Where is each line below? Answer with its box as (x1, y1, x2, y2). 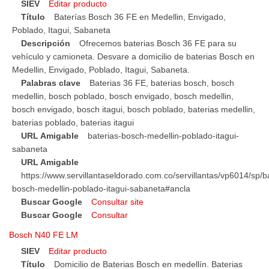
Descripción (21, 38, 70, 49)
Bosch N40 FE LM (9, 229, 78, 240)
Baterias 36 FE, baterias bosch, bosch (89, 78, 234, 88)
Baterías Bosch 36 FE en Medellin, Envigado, (54, 12, 226, 22)
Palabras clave (21, 78, 80, 88)
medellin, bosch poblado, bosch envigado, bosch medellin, (12, 91, 234, 101)
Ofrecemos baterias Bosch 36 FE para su (79, 38, 237, 49)
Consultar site (91, 197, 144, 207)
